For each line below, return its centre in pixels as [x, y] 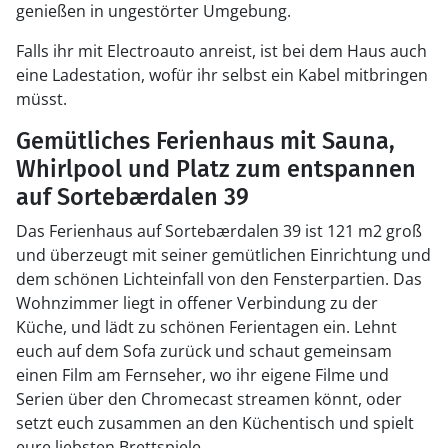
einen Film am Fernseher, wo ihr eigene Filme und [202, 375]
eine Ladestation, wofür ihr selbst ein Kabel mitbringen [222, 75]
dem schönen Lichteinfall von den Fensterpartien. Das [219, 279]
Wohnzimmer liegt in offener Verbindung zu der [197, 303]
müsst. [41, 99]
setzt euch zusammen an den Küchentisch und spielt [215, 423]
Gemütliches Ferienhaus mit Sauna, [205, 141]
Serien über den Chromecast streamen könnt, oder [209, 399]
